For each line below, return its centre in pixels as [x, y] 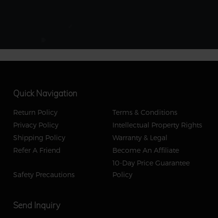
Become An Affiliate [145, 150]
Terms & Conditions [145, 112]
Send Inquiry [36, 205]
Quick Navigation [45, 93]
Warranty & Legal [140, 137]
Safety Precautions [44, 174]
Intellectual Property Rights [157, 125]
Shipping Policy [39, 137]
